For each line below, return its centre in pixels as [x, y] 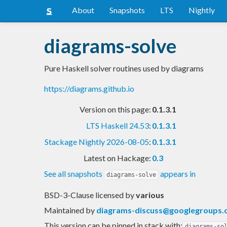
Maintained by [70, 210]
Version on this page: [115, 109]
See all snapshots [74, 173]
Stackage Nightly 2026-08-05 [97, 141]
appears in [177, 173]
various [150, 195]
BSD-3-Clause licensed [85, 195]
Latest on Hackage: [117, 158]
